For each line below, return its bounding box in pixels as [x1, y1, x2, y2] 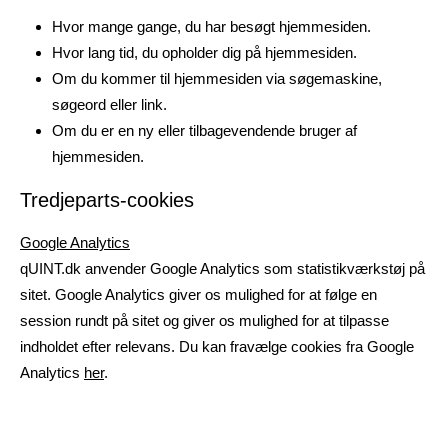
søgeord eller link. [52, 96, 167, 113]
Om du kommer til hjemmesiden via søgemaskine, [52, 70, 382, 87]
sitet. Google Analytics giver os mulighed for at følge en [20, 286, 377, 303]
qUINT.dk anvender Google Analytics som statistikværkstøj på [20, 260, 425, 277]
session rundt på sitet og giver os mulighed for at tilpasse [20, 312, 389, 329]
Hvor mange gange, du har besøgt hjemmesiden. [52, 18, 371, 35]
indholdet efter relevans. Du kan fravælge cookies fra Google [20, 338, 414, 355]
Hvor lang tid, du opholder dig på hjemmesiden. [52, 44, 357, 61]
